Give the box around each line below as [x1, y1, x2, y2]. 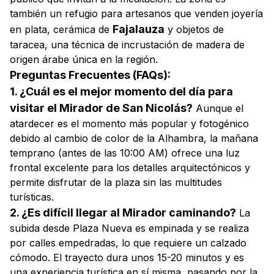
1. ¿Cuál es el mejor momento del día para [10, 85, 233, 98]
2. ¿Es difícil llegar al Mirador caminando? [10, 206, 236, 219]
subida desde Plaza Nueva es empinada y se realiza [10, 222, 249, 234]
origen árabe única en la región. [10, 53, 158, 65]
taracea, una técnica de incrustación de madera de [10, 39, 245, 51]
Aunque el [193, 102, 243, 114]
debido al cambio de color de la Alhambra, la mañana [10, 132, 258, 144]
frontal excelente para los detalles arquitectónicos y [10, 161, 250, 174]
